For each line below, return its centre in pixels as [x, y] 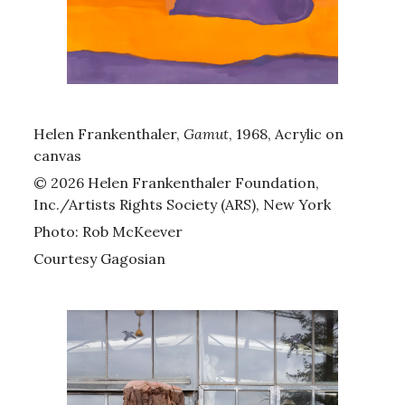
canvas [57, 155]
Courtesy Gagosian [99, 258]
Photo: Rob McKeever [108, 231]
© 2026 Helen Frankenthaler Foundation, [176, 182]
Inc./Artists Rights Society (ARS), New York [182, 204]
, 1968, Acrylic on [286, 133]
